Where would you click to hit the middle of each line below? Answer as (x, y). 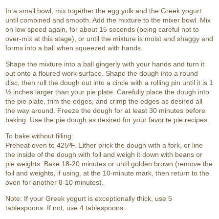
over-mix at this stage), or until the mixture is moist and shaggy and (109, 38)
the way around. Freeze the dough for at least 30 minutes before (106, 110)
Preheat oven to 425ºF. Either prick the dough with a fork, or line (104, 145)
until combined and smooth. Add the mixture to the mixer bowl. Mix (108, 20)
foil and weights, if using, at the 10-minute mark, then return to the (108, 173)
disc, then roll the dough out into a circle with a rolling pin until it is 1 (109, 82)
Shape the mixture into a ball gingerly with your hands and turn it (105, 64)
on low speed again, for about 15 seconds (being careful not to (102, 29)
